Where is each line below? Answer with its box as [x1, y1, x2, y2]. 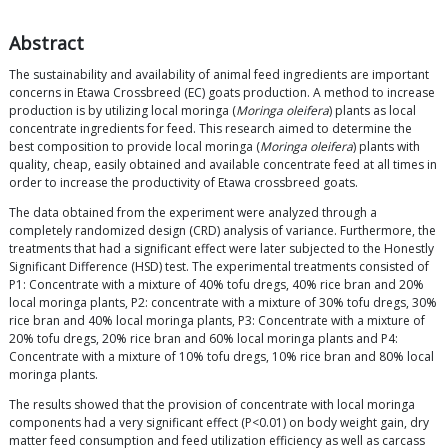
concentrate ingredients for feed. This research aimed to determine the [9, 120, 412, 138]
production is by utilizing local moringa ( [9, 102, 236, 120]
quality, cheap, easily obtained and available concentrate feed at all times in [9, 156, 437, 174]
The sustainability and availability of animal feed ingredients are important [9, 66, 429, 84]
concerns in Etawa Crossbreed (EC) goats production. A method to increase [9, 84, 435, 102]
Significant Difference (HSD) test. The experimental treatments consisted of [9, 258, 429, 276]
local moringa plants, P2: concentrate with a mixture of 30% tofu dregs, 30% [9, 294, 437, 312]
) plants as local [329, 102, 416, 120]
